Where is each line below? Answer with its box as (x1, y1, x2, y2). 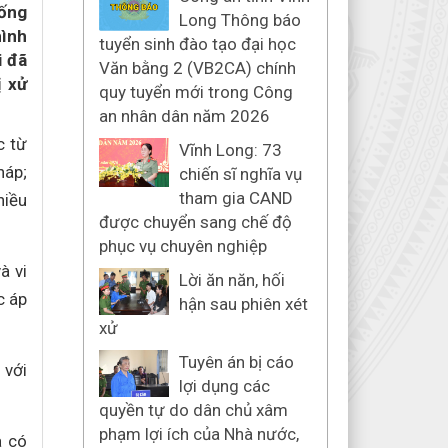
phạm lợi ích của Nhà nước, (98, 424, 299, 444)
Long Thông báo (178, 10, 301, 30)
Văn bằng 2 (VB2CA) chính (98, 58, 296, 78)
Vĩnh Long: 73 (178, 140, 282, 160)
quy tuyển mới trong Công (98, 82, 293, 102)
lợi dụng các (178, 376, 270, 396)
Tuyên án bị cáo (178, 352, 294, 372)
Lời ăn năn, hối (178, 270, 285, 290)
